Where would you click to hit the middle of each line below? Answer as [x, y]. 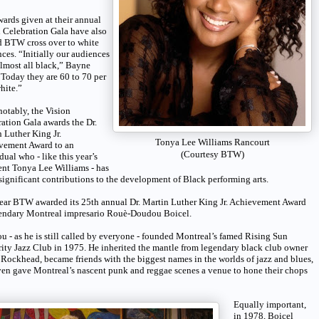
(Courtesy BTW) [212, 154]
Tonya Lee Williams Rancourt [212, 142]
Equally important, [270, 304]
